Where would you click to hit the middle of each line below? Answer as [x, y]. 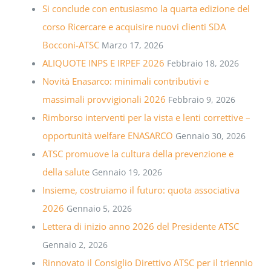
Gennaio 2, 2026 [75, 245]
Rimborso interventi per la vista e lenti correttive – [146, 118]
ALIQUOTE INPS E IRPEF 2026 [103, 63]
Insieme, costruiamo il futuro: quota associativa [141, 190]
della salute [66, 172]
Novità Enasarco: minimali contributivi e [125, 81]
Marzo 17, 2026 [132, 45]
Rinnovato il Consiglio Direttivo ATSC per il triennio [147, 263]
